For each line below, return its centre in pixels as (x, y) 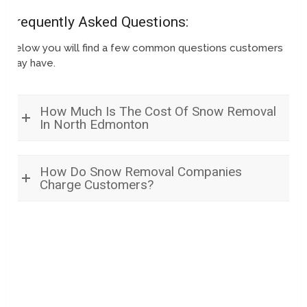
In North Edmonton (95, 124)
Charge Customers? (97, 184)
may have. (32, 63)
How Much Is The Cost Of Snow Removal (158, 111)
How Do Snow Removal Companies (141, 171)
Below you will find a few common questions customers (146, 48)
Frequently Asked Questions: (98, 22)
